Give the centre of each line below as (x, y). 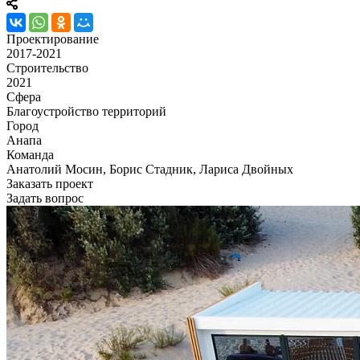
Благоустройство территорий (86, 111)
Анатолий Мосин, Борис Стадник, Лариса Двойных (150, 169)
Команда (30, 154)
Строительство (47, 67)
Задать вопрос (45, 198)
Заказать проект (50, 183)
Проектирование (53, 39)
